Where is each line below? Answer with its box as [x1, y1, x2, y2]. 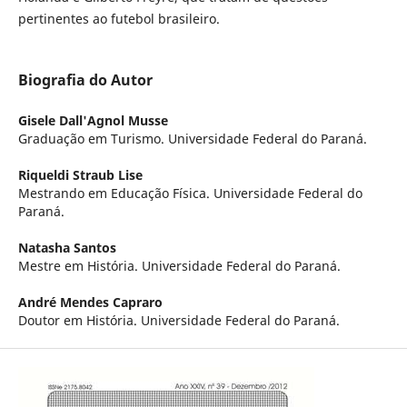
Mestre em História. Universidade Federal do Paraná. [17, 257, 341, 275]
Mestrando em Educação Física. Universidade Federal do [17, 184, 362, 203]
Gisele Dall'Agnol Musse [17, 112, 168, 129]
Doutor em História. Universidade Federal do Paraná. [17, 312, 340, 330]
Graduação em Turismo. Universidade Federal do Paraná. [17, 130, 367, 147]
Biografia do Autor [17, 69, 153, 90]
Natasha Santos [17, 239, 116, 257]
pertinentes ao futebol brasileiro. [17, 9, 220, 27]
